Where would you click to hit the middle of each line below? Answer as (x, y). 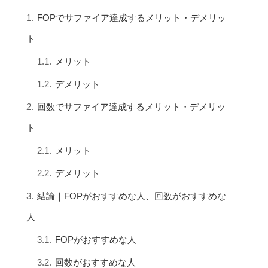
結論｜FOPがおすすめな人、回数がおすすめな (132, 196)
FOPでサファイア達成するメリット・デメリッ (132, 17)
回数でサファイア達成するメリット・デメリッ (132, 106)
